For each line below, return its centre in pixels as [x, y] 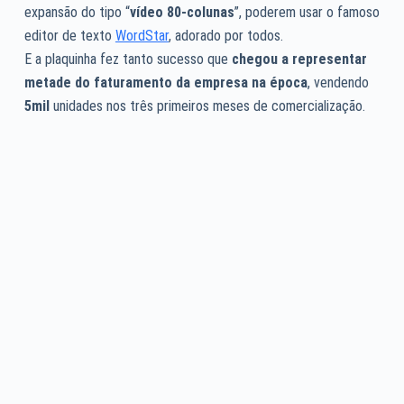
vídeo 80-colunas [182, 12]
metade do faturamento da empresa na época [165, 82]
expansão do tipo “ [77, 12]
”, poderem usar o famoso [307, 12]
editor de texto [69, 35]
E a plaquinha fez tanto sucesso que [128, 59]
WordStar [142, 35]
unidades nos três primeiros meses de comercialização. [207, 106]
